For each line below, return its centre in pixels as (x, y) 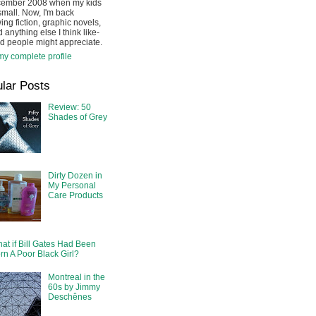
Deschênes (69, 297)
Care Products (75, 196)
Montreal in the (76, 278)
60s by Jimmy (74, 287)
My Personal (72, 186)
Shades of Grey (77, 117)
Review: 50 (69, 108)
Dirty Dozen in (75, 176)
